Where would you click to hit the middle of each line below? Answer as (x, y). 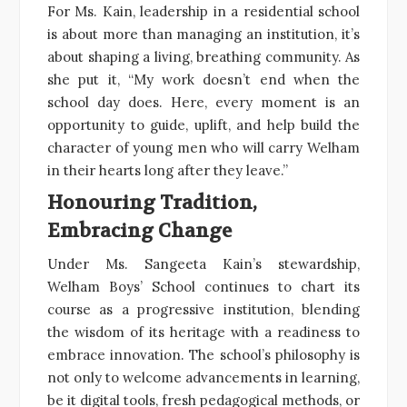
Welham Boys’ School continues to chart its (203, 286)
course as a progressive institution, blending (203, 309)
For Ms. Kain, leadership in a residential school (203, 11)
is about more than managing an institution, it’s (203, 34)
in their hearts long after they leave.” (168, 170)
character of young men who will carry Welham (203, 147)
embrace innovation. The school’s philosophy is (203, 354)
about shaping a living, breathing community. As (203, 56)
